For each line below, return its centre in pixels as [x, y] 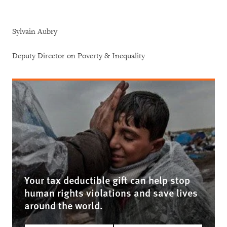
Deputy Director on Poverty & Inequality [81, 56]
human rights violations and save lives [111, 193]
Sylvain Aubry [35, 32]
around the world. [64, 205]
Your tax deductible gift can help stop [107, 180]
